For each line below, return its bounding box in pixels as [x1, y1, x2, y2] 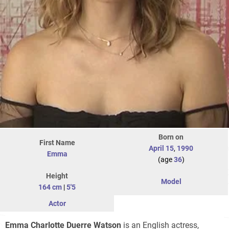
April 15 [149, 144, 174, 153]
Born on [158, 133, 184, 142]
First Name [39, 139, 75, 147]
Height [46, 172, 68, 180]
